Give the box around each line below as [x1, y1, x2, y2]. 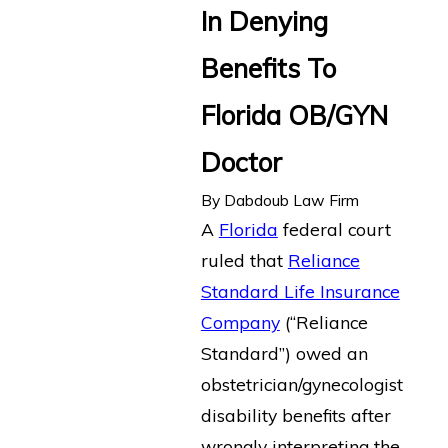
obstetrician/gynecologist [200, 373, 403, 395]
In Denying [200, 5, 328, 38]
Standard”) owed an [200, 342, 368, 364]
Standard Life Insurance [200, 280, 400, 302]
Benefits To [200, 52, 336, 85]
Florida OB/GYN [200, 99, 388, 132]
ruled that [200, 249, 288, 271]
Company [200, 311, 280, 333]
